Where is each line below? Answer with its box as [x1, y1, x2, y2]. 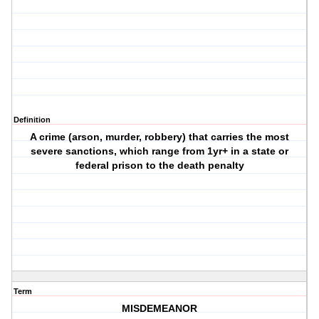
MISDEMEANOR [122, 303, 198, 315]
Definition [14, 115, 51, 125]
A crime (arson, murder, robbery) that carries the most [30, 131, 290, 143]
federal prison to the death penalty [75, 159, 244, 172]
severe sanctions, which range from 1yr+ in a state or [31, 145, 289, 157]
